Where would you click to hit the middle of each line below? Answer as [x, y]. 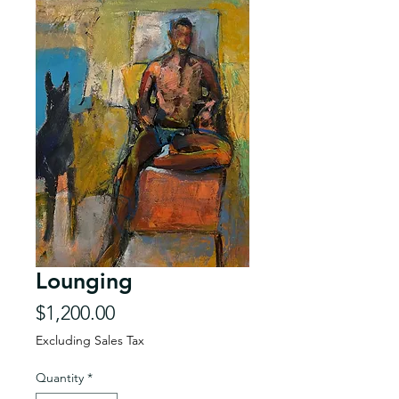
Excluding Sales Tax [90, 340]
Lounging [84, 281]
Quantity [60, 378]
